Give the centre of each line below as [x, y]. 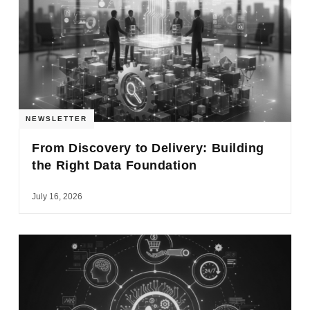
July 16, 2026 [57, 196]
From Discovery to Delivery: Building [148, 148]
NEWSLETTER [57, 118]
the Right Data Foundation [115, 165]
